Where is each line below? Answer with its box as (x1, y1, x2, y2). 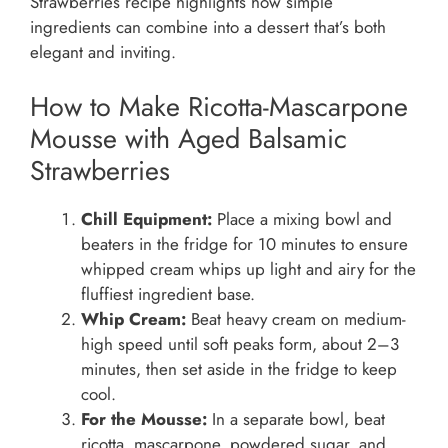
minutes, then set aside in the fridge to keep (81, 356, 397, 381)
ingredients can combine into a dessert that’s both (30, 15, 386, 40)
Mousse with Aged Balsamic (30, 118, 347, 158)
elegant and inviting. (30, 40, 176, 65)
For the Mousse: (81, 406, 207, 431)
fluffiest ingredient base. (81, 281, 255, 306)
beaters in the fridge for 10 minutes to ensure (81, 231, 408, 256)
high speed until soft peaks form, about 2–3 (81, 331, 399, 356)
